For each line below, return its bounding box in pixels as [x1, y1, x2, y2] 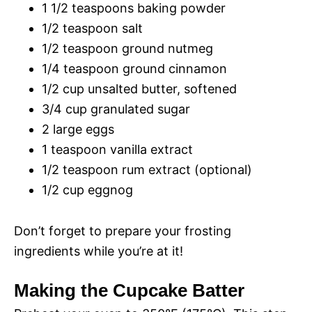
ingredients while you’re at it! [14, 244, 183, 259]
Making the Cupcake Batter [14, 280, 244, 302]
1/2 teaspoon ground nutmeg [42, 41, 213, 56]
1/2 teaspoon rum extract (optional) [42, 162, 252, 178]
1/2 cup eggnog [42, 182, 133, 198]
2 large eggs [42, 122, 114, 137]
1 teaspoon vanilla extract [42, 142, 193, 157]
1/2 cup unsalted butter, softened [42, 81, 237, 97]
